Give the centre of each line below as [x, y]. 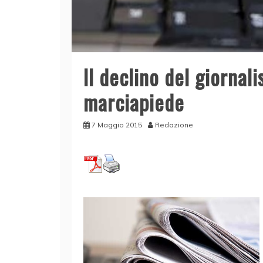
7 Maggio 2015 [117, 125]
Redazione [174, 125]
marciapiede [134, 102]
